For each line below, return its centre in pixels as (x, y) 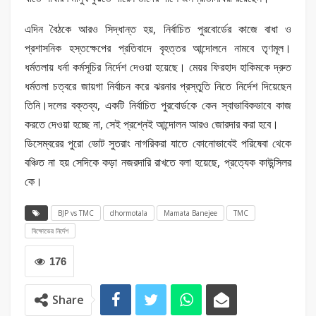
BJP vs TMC (76, 213)
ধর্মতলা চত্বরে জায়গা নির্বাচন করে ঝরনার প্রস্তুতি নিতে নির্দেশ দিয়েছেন (158, 86)
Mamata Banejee (190, 213)
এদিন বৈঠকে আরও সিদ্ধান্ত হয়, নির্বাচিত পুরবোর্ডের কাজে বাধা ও (158, 29)
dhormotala (129, 213)
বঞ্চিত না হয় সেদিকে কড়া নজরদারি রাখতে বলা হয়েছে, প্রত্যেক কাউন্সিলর (158, 162)
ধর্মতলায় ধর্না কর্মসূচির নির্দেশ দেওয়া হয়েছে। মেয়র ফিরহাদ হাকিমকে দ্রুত (158, 67)
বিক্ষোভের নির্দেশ (50, 230)
